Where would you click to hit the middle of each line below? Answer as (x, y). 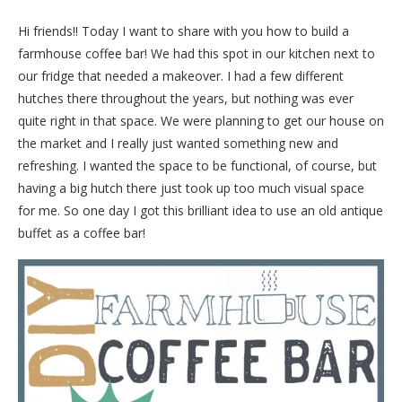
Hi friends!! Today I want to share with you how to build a (184, 31)
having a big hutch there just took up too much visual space (191, 188)
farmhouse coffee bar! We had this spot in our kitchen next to (197, 53)
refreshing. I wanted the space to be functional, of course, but (197, 166)
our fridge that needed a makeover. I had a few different (181, 76)
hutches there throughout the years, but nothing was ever (186, 98)
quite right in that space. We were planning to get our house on (201, 121)
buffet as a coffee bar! (82, 233)
